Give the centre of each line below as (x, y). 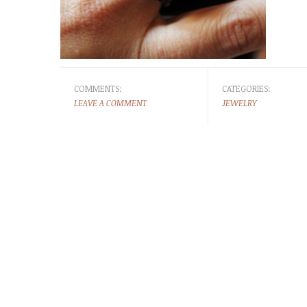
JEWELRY (239, 103)
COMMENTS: (98, 88)
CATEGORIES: (246, 88)
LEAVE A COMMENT (110, 103)
